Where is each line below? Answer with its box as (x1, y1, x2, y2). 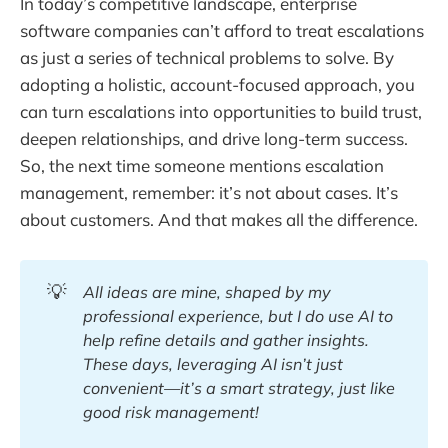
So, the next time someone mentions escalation (20, 154, 384, 176)
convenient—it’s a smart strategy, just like (82, 378, 395, 399)
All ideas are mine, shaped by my (82, 282, 331, 303)
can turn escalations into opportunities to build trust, (20, 100, 422, 122)
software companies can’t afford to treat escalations (20, 19, 424, 41)
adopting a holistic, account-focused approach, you (20, 73, 415, 95)
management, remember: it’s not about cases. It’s (20, 181, 398, 203)
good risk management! (82, 402, 259, 423)
